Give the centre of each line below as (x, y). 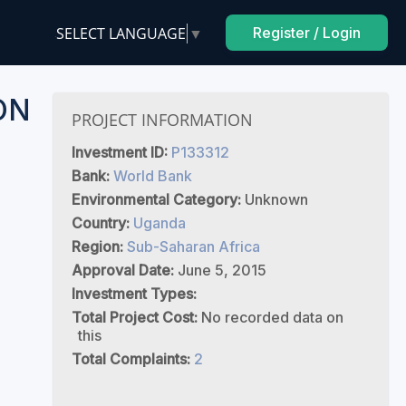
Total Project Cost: (136, 317)
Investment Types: (134, 294)
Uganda (159, 223)
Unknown (276, 199)
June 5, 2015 (222, 270)
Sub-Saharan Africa (193, 246)
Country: (102, 223)
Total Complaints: (132, 359)
